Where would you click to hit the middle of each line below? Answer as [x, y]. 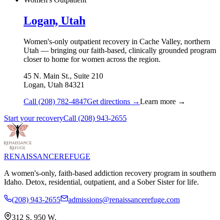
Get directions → [113, 101]
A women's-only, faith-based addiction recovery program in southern [110, 173]
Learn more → [163, 101]
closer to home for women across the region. [92, 59]
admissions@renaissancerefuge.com [124, 199]
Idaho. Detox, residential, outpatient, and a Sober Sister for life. [101, 182]
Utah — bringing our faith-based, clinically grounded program [120, 50]
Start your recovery [34, 118]
